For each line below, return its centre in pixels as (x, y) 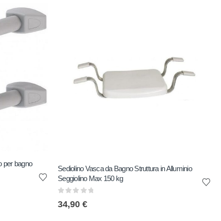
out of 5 (82, 199)
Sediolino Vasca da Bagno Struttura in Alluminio (125, 168)
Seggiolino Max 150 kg (91, 178)
